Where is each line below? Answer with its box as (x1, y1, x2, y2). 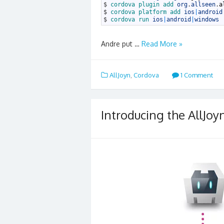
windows (194, 16, 219, 23)
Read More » (141, 39, 182, 48)
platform (138, 8, 170, 15)
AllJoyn (109, 71, 130, 79)
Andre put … (101, 39, 141, 48)
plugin (138, 1, 163, 8)
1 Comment (178, 71, 213, 79)
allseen (191, 1, 215, 8)
